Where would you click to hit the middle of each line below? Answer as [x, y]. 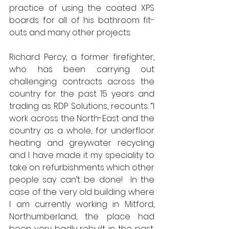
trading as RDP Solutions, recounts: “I [82, 106]
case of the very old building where [82, 192]
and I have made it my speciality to [82, 155]
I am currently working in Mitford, [82, 204]
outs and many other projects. [71, 32]
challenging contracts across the [82, 82]
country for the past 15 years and [82, 94]
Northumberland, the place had [82, 216]
